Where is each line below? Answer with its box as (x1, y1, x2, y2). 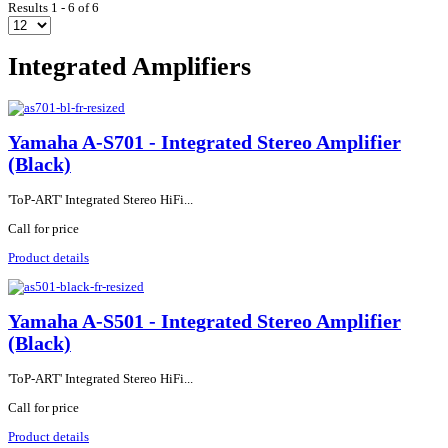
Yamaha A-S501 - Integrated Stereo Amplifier (8, 311, 401, 333)
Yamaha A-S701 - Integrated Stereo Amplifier (8, 131, 401, 153)
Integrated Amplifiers (8, 52, 251, 82)
